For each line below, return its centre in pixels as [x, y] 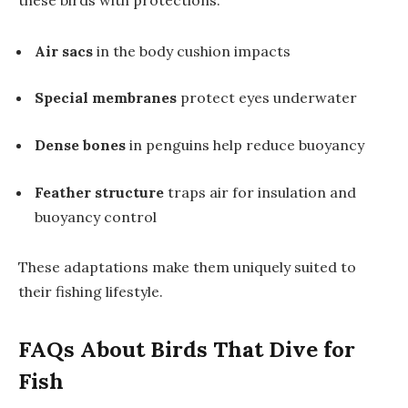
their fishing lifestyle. [91, 292]
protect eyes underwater [267, 98]
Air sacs [64, 51]
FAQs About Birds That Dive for [187, 350]
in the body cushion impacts [192, 51]
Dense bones [80, 144]
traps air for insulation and [260, 192]
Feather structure [99, 192]
